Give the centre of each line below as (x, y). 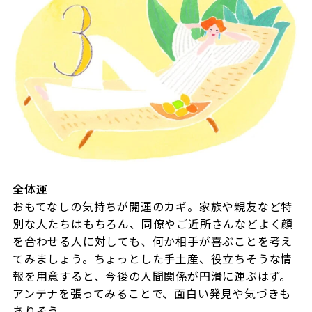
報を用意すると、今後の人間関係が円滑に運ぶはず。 (152, 275)
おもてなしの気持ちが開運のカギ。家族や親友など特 (153, 206)
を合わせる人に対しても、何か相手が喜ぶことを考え (153, 241)
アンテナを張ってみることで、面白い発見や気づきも (152, 293)
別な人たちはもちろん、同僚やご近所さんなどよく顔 (153, 223)
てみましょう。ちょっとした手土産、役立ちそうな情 (153, 258)
